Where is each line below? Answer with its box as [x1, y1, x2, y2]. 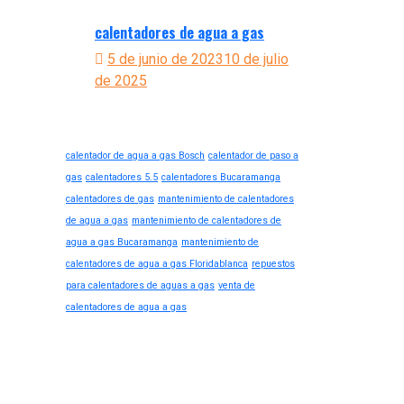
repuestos [252, 258, 295, 270]
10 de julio [224, 50, 289, 68]
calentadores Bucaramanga [161, 171, 280, 183]
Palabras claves [66, 103, 225, 140]
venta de [218, 280, 255, 291]
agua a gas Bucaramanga [66, 236, 178, 248]
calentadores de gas [66, 193, 154, 205]
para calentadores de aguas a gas [66, 280, 215, 291]
